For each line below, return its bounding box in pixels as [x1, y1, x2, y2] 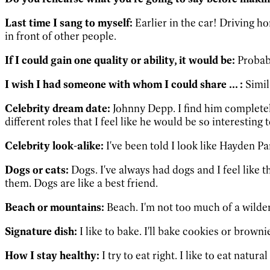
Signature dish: [5, 224, 77, 238]
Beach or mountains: [5, 200, 104, 214]
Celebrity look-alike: [5, 139, 104, 152]
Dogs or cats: [5, 163, 69, 177]
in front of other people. [5, 29, 116, 43]
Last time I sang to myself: [5, 16, 133, 30]
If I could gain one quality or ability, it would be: [5, 53, 237, 67]
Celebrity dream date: [5, 101, 110, 115]
